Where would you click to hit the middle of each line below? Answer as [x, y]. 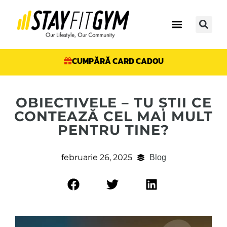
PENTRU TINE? [113, 130]
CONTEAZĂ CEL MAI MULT [113, 116]
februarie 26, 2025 [97, 157]
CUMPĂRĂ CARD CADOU [118, 61]
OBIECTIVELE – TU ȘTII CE [113, 102]
